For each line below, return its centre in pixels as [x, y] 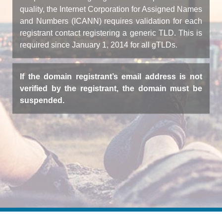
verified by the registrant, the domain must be [111, 88]
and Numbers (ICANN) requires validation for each [111, 21]
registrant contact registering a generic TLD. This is [111, 32]
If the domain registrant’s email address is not [111, 76]
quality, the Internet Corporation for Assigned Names [111, 9]
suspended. [42, 100]
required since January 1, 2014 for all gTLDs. [99, 44]
